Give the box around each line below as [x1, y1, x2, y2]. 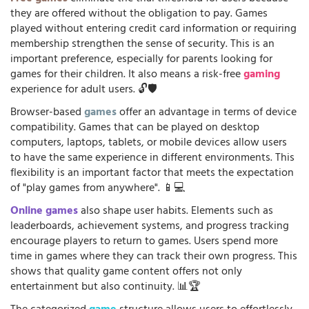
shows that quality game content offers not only [10, 261, 242, 283]
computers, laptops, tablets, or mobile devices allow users [10, 132, 287, 154]
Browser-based [10, 102, 84, 123]
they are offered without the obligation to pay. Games [10, 3, 268, 25]
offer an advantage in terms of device [117, 102, 297, 123]
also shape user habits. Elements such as [78, 201, 273, 222]
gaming [243, 64, 280, 86]
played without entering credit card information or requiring [10, 19, 297, 40]
